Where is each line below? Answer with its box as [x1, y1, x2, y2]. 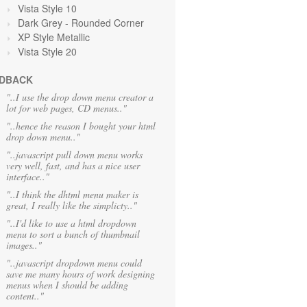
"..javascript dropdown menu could [6, 256, 142, 269]
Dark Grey [18, 16, 65, 29]
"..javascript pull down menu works [6, 148, 143, 161]
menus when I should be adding [6, 278, 128, 291]
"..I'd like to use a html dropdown [6, 217, 136, 230]
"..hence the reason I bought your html [6, 119, 156, 132]
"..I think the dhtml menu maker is [6, 188, 138, 201]
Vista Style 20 [18, 45, 77, 58]
